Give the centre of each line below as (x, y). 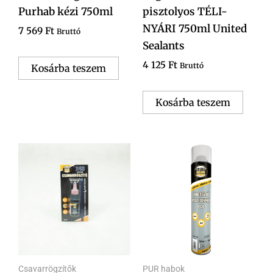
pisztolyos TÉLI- (185, 11)
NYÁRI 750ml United (195, 28)
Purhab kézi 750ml (66, 11)
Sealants (164, 45)
